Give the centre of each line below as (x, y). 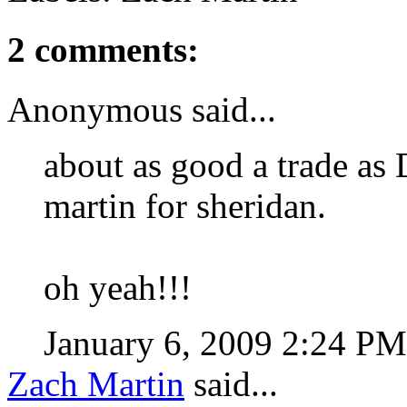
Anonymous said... (142, 110)
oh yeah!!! (118, 288)
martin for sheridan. (185, 206)
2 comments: (103, 49)
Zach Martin (96, 384)
